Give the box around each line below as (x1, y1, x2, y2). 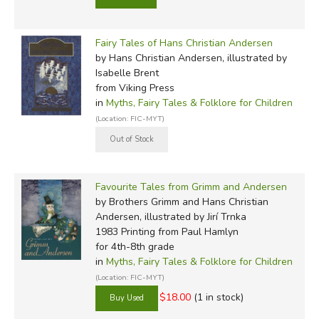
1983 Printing (95, 224, 155, 239)
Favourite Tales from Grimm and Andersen (95, 179, 287, 194)
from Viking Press (95, 80, 174, 95)
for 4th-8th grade (95, 239, 174, 253)
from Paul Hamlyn (155, 224, 239, 239)
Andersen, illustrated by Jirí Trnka (95, 209, 246, 224)
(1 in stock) (193, 291, 244, 305)
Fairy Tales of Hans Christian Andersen (95, 36, 273, 50)
